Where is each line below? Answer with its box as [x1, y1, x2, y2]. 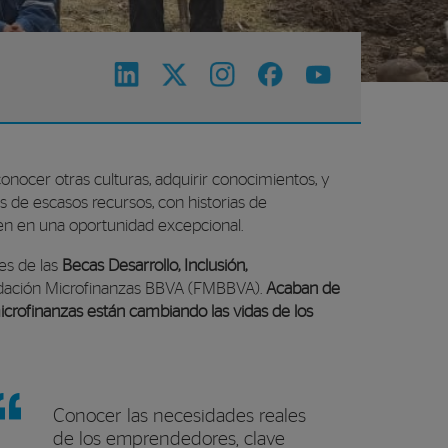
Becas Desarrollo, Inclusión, [62, 257, 247, 274]
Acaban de [266, 280, 340, 297]
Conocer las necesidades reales [53, 406, 306, 426]
